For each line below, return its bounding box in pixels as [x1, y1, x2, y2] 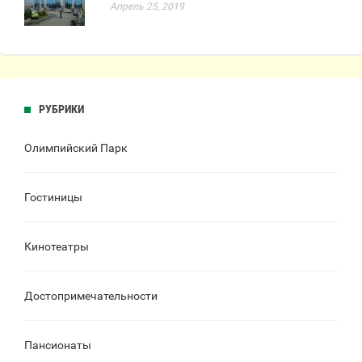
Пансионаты [24, 339, 91, 352]
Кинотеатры [24, 240, 89, 254]
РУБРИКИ [39, 103, 84, 116]
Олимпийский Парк [24, 141, 128, 155]
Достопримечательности [24, 289, 158, 303]
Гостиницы [24, 191, 82, 204]
